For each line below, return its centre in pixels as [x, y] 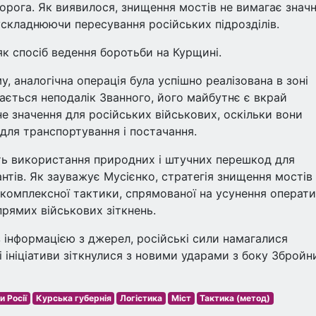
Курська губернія [73, 298]
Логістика [141, 298]
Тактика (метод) [235, 298]
